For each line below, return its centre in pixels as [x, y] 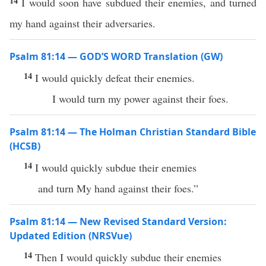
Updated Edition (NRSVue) [71, 236]
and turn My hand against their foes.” [118, 188]
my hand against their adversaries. [83, 23]
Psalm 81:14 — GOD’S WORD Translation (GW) [116, 56]
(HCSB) [25, 146]
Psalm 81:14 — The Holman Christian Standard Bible [133, 132]
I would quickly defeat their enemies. [117, 78]
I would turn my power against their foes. [142, 99]
